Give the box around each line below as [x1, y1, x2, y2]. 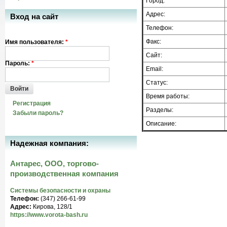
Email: [146, 65, 163, 72]
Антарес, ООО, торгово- [10, 159, 99, 168]
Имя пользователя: [5, 39, 65, 46]
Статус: [146, 79, 168, 86]
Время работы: [146, 93, 190, 100]
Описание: [146, 120, 176, 127]
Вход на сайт [10, 12, 58, 21]
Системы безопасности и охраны [10, 187, 110, 194]
